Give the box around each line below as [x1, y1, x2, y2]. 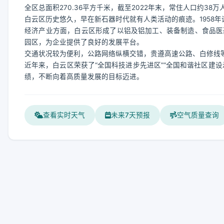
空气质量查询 [177, 111, 219, 119]
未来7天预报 [111, 111, 150, 119]
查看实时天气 [43, 111, 85, 119]
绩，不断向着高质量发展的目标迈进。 [24, 72, 143, 80]
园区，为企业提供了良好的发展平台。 [24, 38, 143, 46]
